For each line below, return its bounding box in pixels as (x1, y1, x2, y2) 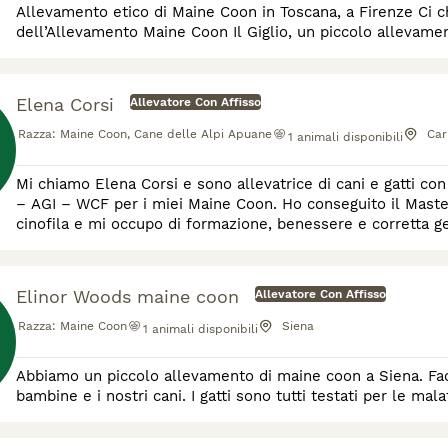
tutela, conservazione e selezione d (16, 235, 275, 253)
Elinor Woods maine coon (16, 286, 239, 307)
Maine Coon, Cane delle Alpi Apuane (60, 127, 272, 141)
